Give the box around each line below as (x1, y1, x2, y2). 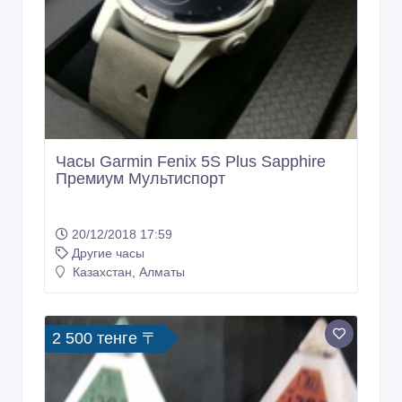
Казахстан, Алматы (69, 264, 185, 279)
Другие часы (72, 245, 144, 260)
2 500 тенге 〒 (52, 328, 158, 347)
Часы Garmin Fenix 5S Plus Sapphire (56, 152, 326, 170)
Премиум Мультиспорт (56, 169, 225, 188)
